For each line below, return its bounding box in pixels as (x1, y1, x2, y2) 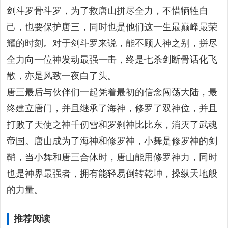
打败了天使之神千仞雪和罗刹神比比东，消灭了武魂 (7, 120, 217, 130)
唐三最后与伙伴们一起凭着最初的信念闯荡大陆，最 (7, 87, 217, 97)
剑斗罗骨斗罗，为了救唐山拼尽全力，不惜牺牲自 (7, 6, 208, 16)
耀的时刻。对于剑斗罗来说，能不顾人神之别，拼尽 (7, 38, 217, 48)
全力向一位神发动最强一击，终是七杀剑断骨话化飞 (7, 54, 217, 65)
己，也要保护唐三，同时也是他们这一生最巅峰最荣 (7, 22, 217, 32)
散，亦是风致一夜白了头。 (7, 71, 117, 81)
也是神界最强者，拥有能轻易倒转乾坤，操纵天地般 (7, 168, 217, 179)
